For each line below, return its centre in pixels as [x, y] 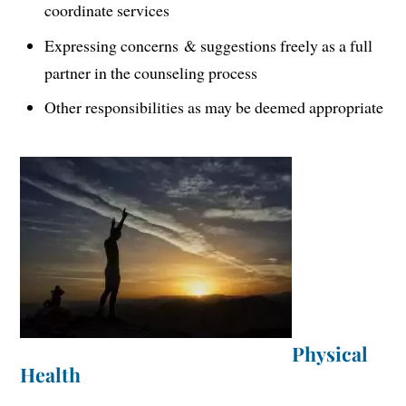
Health [51, 375]
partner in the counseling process [151, 72]
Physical [330, 354]
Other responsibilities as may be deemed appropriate [214, 107]
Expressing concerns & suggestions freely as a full [209, 45]
